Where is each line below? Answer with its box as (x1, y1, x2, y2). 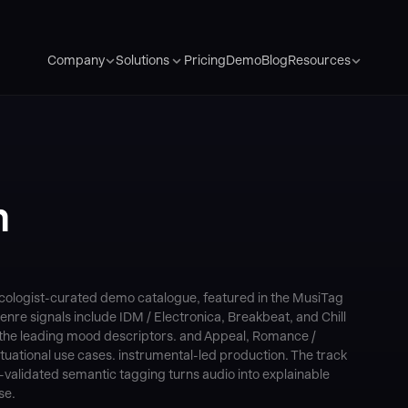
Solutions (115, 53, 169, 67)
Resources (287, 53, 351, 67)
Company (46, 53, 105, 67)
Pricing (183, 52, 226, 67)
